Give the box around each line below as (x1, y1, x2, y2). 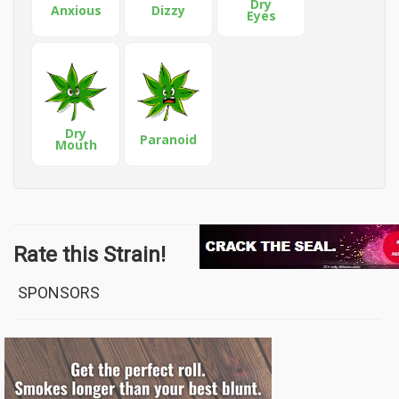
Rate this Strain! (13, 242, 166, 267)
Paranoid (140, 130, 197, 148)
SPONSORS (18, 283, 100, 302)
